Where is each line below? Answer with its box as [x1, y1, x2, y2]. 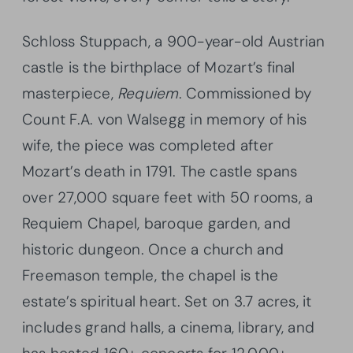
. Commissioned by [178, 83, 312, 103]
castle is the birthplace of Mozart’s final [22, 57, 295, 77]
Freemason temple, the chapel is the [22, 265, 279, 285]
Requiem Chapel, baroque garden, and [22, 213, 292, 233]
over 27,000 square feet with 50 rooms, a [22, 187, 314, 207]
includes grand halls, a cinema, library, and [22, 317, 315, 337]
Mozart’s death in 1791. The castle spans [22, 161, 298, 181]
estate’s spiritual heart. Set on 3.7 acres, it [22, 291, 312, 311]
